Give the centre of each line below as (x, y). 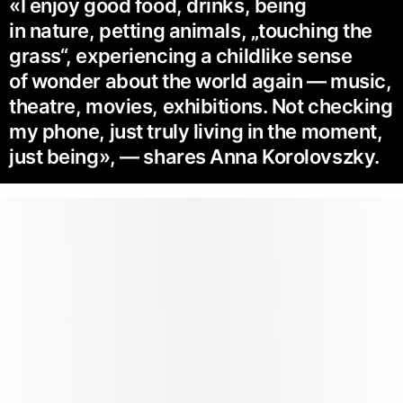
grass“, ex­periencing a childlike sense (181, 55)
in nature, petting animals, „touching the (191, 30)
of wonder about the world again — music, (201, 81)
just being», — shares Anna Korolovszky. (194, 156)
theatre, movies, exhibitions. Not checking (201, 106)
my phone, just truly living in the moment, (196, 131)
